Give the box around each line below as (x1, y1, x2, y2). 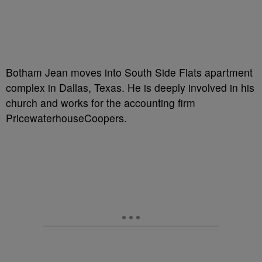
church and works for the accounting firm (6, 95, 195, 110)
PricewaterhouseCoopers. (6, 111, 127, 125)
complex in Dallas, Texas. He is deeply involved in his (6, 80, 254, 95)
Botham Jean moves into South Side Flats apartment (6, 65, 253, 80)
